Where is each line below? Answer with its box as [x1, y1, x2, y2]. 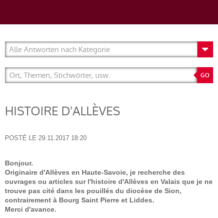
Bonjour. [5, 159, 33, 167]
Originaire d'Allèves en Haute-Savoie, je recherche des [5, 168, 185, 176]
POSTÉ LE [5, 134, 36, 142]
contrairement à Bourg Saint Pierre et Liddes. [5, 196, 154, 204]
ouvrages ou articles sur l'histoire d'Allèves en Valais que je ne [5, 178, 213, 185]
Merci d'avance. [5, 205, 56, 213]
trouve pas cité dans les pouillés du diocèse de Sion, [5, 187, 182, 195]
